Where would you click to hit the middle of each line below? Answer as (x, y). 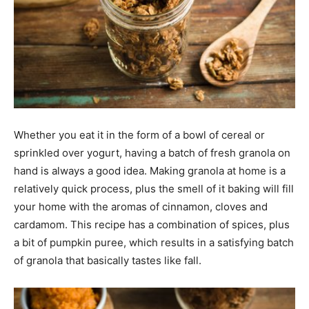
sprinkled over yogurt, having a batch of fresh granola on (152, 153)
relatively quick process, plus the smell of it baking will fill (154, 189)
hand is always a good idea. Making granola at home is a (150, 171)
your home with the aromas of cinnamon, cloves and (141, 207)
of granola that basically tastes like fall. (108, 260)
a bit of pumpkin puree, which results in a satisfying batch (154, 242)
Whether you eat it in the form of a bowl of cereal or (139, 135)
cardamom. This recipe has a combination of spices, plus (152, 225)
